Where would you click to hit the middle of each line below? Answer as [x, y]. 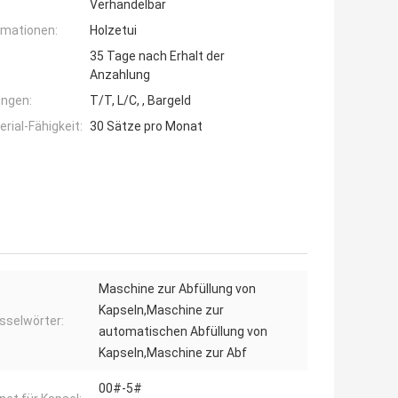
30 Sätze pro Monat [146, 127]
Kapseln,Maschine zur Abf [173, 353]
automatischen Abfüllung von [183, 332]
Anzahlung [120, 75]
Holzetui [113, 31]
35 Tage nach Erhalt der [157, 56]
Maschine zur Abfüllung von [177, 289]
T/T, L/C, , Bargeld [140, 101]
